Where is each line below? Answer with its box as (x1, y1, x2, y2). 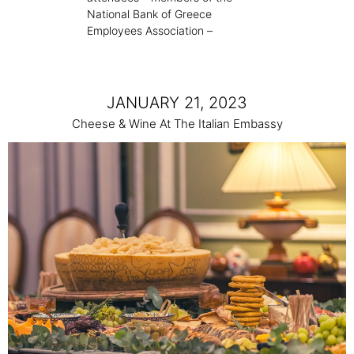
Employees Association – (87, 24, 213, 38)
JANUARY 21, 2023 (107, 93, 247, 113)
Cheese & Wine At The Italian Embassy (71, 116, 283, 132)
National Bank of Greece (87, 7, 212, 21)
